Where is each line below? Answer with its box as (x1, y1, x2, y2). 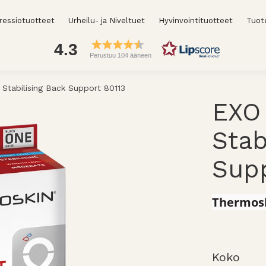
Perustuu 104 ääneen (89, 51, 151, 59)
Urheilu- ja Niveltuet (68, 16, 145, 25)
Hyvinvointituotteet (158, 16, 233, 25)
